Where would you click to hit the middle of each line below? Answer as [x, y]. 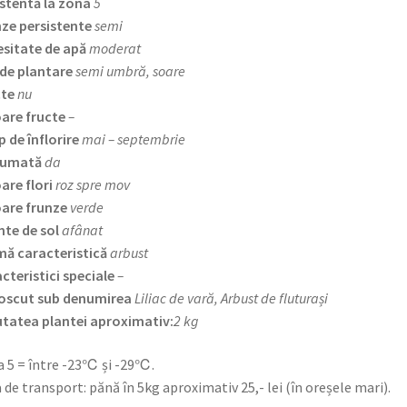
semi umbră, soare [130, 71]
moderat [114, 49]
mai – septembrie [133, 139]
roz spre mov [92, 185]
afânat [82, 230]
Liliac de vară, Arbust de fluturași [231, 298]
